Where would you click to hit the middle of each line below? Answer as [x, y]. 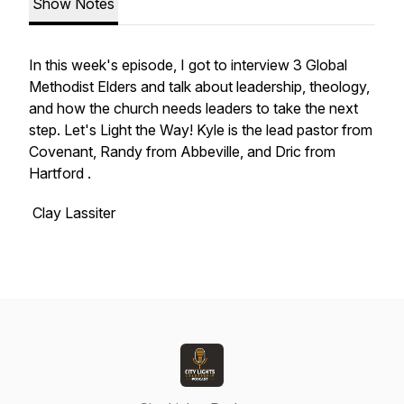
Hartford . [62, 173]
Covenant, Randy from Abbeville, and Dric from [182, 151]
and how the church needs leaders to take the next [193, 108]
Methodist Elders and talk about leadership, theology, [199, 87]
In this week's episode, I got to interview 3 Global [188, 65]
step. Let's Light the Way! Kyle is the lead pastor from [201, 130]
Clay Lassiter [72, 213]
